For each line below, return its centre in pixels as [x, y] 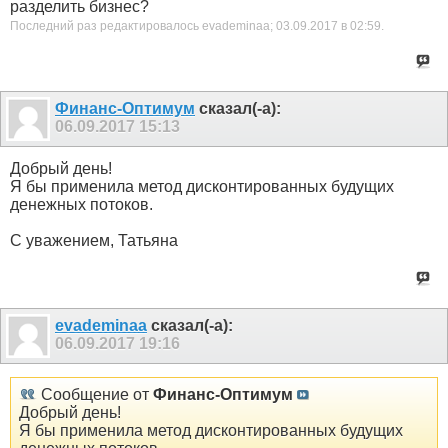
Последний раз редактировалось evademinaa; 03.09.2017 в [180, 26]
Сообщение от [95, 395]
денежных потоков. [81, 204]
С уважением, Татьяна [94, 240]
